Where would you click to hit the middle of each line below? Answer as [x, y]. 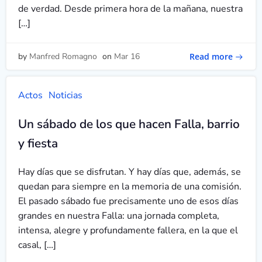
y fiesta [38, 143]
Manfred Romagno [63, 56]
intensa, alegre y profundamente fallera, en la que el [128, 230]
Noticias [65, 95]
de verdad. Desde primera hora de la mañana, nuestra [130, 9]
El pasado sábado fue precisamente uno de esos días [128, 201]
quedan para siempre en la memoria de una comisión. [130, 187]
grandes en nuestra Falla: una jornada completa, [119, 216]
